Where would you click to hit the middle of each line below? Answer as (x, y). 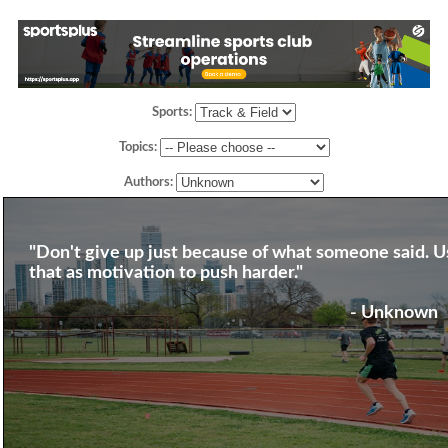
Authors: (150, 183)
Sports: (174, 113)
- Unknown (393, 313)
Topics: (139, 148)
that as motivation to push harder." (165, 273)
